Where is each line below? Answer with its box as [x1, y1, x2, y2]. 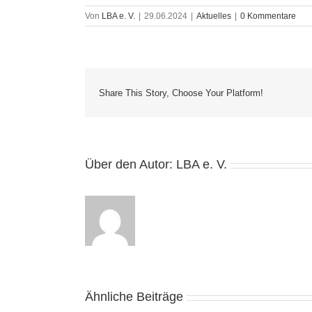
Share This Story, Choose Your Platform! [99, 87, 263, 98]
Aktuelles [196, 11, 231, 22]
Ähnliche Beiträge [85, 290, 183, 304]
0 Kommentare [240, 11, 296, 22]
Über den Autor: [85, 157, 176, 172]
